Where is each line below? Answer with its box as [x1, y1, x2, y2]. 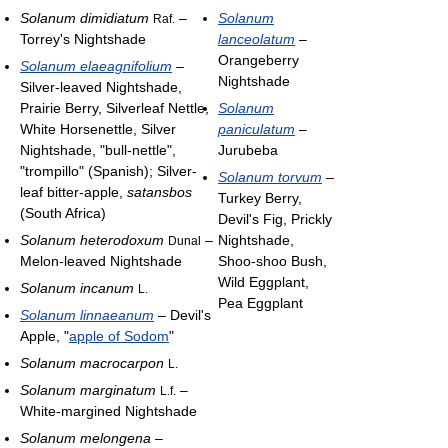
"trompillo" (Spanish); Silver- [20, 162, 197, 179]
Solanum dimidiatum [20, 9, 149, 26]
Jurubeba [218, 141, 278, 158]
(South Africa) [20, 204, 106, 221]
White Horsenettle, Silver [20, 120, 176, 137]
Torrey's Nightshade [20, 30, 146, 47]
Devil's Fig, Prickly [218, 210, 332, 227]
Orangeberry [218, 51, 299, 68]
